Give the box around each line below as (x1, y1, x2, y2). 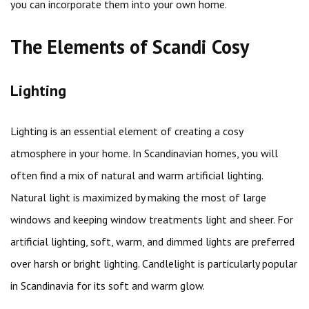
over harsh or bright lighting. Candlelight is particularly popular (10, 257, 297, 270)
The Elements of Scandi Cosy (10, 34, 249, 59)
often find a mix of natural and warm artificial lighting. (10, 168, 263, 182)
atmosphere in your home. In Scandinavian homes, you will (10, 146, 278, 160)
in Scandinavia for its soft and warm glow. (10, 279, 205, 292)
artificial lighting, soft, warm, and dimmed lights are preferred (10, 235, 295, 248)
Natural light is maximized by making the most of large (10, 190, 266, 204)
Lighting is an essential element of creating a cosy (10, 124, 243, 138)
